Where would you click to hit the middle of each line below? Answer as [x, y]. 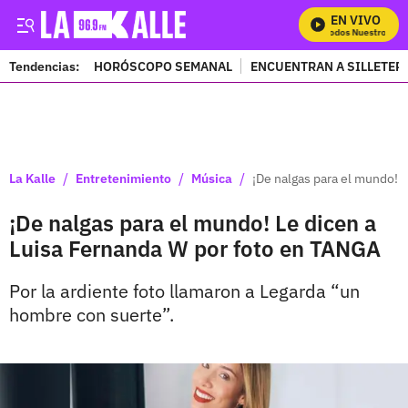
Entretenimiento [123, 178]
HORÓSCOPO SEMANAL [163, 66]
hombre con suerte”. [92, 315]
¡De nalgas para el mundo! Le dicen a [193, 223]
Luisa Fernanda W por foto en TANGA [195, 249]
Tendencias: [44, 66]
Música [212, 178]
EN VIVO [356, 20]
